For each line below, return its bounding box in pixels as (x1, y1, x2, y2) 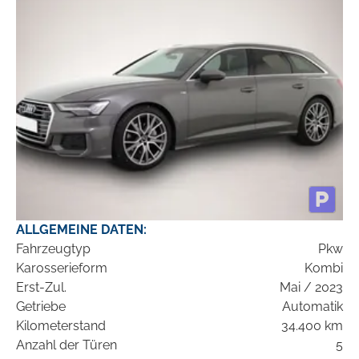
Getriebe (16, 299, 66, 315)
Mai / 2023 (280, 280, 343, 296)
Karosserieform (16, 260, 107, 276)
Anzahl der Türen (16, 337, 117, 353)
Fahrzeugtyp (16, 241, 91, 257)
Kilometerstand (16, 318, 106, 334)
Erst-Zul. (16, 280, 67, 296)
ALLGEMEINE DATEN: (16, 222, 147, 238)
